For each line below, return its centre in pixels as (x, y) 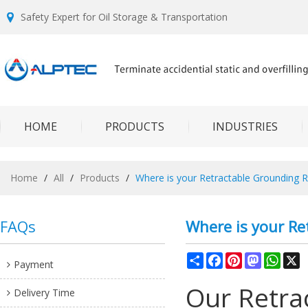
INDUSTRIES (245, 126)
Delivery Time (44, 293)
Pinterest (262, 257)
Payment (34, 264)
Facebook (245, 257)
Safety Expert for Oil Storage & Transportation (124, 17)
